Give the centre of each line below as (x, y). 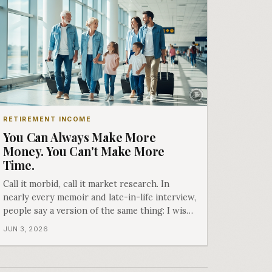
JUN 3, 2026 (26, 229)
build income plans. (43, 237)
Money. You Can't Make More (84, 151)
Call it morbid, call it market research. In (87, 184)
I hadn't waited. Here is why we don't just (90, 224)
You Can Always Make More (80, 137)
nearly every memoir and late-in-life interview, (100, 197)
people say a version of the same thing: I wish (98, 210)
